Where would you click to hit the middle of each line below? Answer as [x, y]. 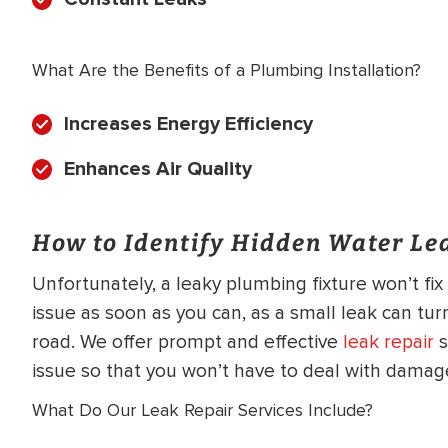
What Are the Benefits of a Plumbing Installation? [226, 70]
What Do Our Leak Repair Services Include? [202, 410]
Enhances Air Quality [158, 168]
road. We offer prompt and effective [187, 342]
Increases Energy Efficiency [188, 123]
